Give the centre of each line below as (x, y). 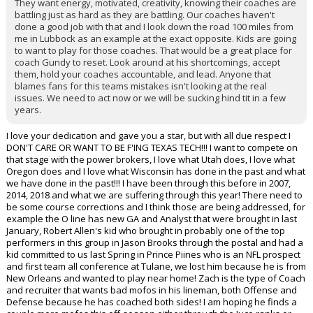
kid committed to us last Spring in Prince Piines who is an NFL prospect (153, 255)
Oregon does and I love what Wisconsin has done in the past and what (156, 172)
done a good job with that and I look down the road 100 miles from (154, 27)
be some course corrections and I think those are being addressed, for (156, 207)
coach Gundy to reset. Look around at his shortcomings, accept (147, 63)
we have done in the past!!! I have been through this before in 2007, (148, 183)
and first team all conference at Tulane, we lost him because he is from (156, 267)
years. (28, 110)
